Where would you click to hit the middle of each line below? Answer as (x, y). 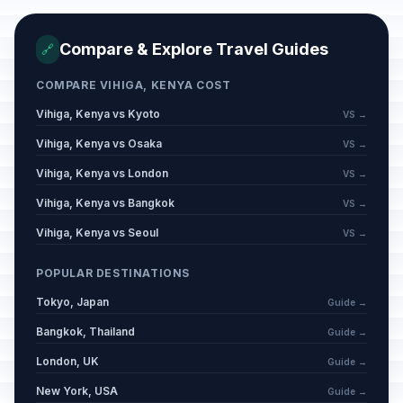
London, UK (67, 361)
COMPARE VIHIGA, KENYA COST (134, 85)
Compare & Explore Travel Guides (194, 49)
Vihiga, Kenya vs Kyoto (98, 114)
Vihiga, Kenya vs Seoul (97, 233)
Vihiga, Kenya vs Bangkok (105, 203)
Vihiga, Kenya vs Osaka (99, 143)
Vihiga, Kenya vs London (102, 173)
